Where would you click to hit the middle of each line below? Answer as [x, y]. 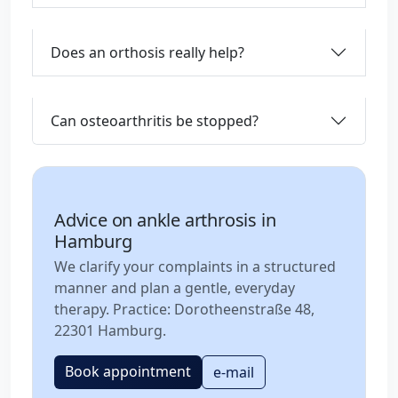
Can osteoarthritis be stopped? [155, 120]
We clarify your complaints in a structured [195, 267]
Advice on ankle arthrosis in [165, 220]
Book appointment [128, 371]
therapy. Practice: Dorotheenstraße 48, [184, 309]
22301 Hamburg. [110, 330]
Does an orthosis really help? [147, 52]
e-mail [234, 372]
